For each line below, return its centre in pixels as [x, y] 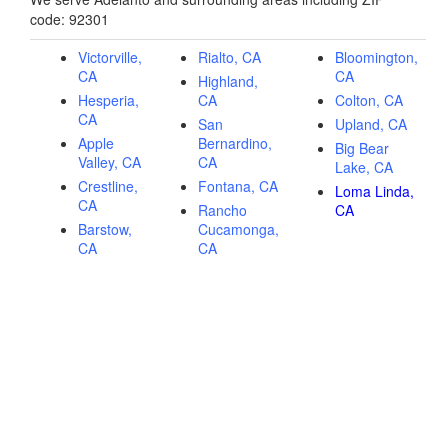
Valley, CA [109, 162]
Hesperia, [108, 100]
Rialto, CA [229, 57]
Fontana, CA [238, 186]
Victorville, [110, 57]
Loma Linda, [374, 191]
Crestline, [108, 186]
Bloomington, [376, 57]
